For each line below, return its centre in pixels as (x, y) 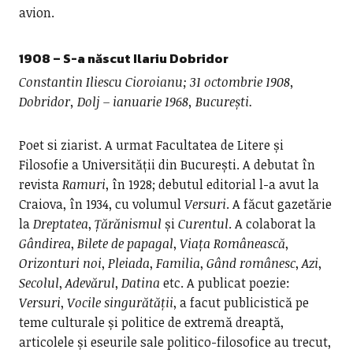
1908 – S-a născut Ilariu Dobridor (123, 58)
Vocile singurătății (120, 303)
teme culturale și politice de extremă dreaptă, (151, 322)
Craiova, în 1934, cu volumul (101, 204)
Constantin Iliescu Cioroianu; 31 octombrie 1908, (156, 82)
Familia (178, 263)
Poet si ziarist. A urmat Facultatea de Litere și (151, 145)
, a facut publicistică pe (241, 303)
